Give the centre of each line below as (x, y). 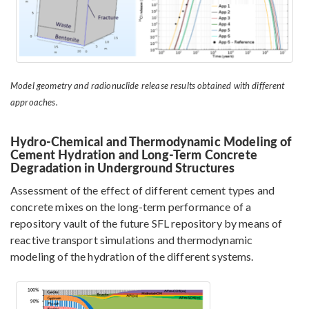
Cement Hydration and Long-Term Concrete (134, 154)
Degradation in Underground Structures (123, 168)
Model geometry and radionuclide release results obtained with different (148, 86)
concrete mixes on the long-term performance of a (131, 207)
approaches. (34, 102)
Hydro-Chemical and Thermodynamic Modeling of (151, 141)
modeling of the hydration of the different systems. (132, 257)
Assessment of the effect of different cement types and (143, 190)
